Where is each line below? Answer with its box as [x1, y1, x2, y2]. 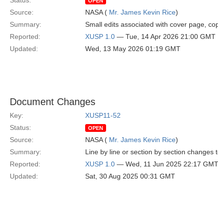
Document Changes [10, 96, 95, 107]
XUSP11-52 [85, 111, 121, 119]
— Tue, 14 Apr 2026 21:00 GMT [115, 33, 216, 40]
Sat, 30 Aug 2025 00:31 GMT [85, 172, 175, 180]
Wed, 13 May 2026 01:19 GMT [85, 45, 181, 53]
